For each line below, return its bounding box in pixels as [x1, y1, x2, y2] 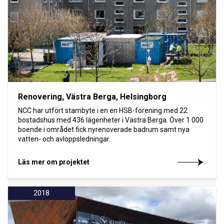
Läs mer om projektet [18, 157, 89, 166]
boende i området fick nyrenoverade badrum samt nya [18, 125, 189, 133]
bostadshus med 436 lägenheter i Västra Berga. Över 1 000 [18, 115, 203, 124]
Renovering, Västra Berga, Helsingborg [18, 91, 166, 101]
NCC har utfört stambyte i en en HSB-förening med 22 [18, 106, 187, 114]
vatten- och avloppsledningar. [18, 134, 110, 143]
